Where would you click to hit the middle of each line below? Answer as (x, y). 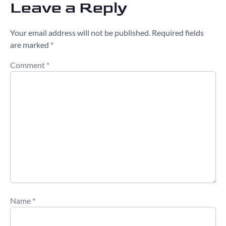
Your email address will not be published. (80, 32)
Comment (28, 65)
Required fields (178, 32)
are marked (30, 44)
